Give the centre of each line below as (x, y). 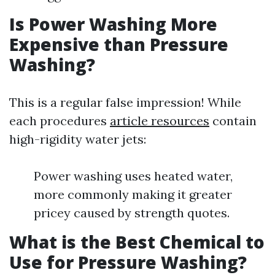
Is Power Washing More (113, 24)
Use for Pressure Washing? (128, 262)
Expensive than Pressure (119, 44)
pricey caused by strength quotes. (132, 213)
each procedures (60, 121)
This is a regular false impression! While (125, 102)
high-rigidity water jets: (78, 139)
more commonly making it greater (133, 194)
